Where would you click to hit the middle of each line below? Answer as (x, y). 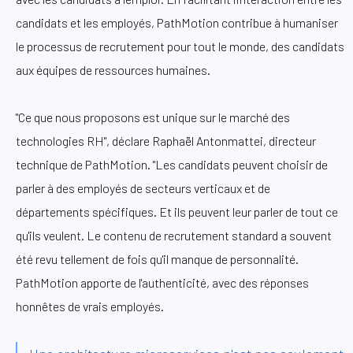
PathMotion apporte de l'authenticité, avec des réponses (162, 282)
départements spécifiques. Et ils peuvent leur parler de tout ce (177, 211)
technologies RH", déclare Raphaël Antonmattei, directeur (166, 140)
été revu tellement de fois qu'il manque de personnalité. (157, 258)
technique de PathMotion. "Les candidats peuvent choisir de (172, 164)
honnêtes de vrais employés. (90, 306)
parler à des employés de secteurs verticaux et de (143, 188)
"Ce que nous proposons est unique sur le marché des (153, 117)
